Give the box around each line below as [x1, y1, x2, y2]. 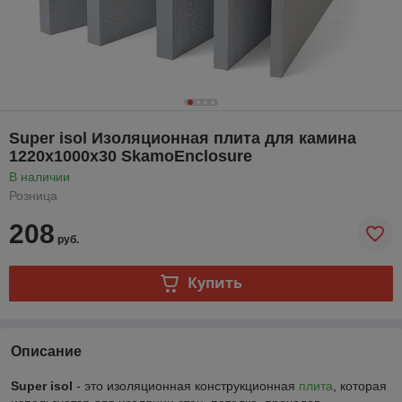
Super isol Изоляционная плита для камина [9, 128, 356, 147]
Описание [11, 343, 82, 359]
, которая [333, 378, 387, 393]
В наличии [9, 169, 70, 184]
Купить [187, 273, 242, 293]
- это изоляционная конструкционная [76, 378, 299, 393]
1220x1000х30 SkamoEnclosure [9, 146, 252, 165]
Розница [9, 188, 57, 203]
